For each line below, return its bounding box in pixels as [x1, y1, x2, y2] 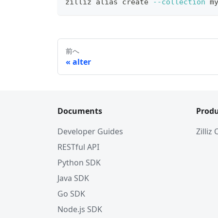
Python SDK [57, 157, 101, 168]
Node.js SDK [57, 204, 102, 215]
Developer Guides [57, 126, 123, 137]
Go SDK [57, 188, 85, 199]
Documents [57, 106, 102, 116]
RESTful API [57, 142, 99, 152]
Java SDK [57, 173, 89, 183]
